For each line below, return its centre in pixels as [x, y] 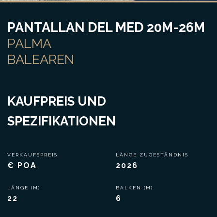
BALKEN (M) [134, 188]
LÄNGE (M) [25, 188]
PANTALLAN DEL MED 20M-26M [106, 27]
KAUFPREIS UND [57, 101]
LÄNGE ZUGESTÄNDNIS [153, 155]
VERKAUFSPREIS [34, 155]
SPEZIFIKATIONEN [62, 121]
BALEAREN [41, 59]
